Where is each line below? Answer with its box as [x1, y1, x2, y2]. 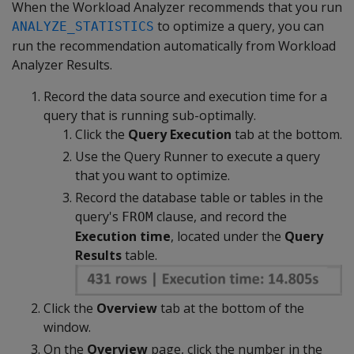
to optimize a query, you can [154, 17, 324, 36]
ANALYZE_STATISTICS [12, 19, 154, 35]
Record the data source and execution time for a [43, 88, 327, 106]
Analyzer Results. [12, 56, 112, 74]
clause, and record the [153, 208, 287, 226]
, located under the [171, 228, 284, 246]
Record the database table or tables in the [75, 189, 323, 207]
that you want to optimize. [75, 167, 230, 185]
